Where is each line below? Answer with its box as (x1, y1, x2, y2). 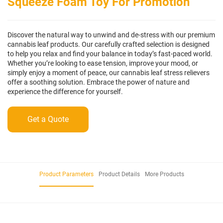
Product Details (98, 170, 140, 178)
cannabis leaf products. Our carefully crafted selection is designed (7, 40, 210, 48)
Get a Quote (27, 114, 69, 124)
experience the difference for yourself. (7, 87, 123, 96)
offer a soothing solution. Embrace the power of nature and (7, 78, 190, 86)
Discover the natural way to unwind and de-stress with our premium (7, 30, 215, 39)
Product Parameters (39, 170, 94, 178)
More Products (144, 170, 184, 178)
